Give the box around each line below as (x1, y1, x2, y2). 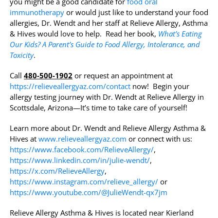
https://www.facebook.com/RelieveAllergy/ (10, 145, 154, 155)
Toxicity (10, 50, 34, 60)
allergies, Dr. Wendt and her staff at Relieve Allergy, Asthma (10, 18, 208, 28)
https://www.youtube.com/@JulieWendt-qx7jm (10, 187, 167, 198)
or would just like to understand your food (64, 7, 208, 18)
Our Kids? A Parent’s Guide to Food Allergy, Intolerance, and (10, 39, 200, 50)
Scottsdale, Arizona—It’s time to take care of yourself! (10, 103, 187, 113)
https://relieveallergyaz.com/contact (10, 81, 130, 91)
